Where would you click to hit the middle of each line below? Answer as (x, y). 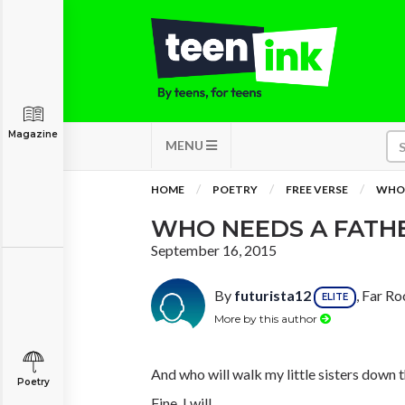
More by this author (267, 318)
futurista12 (273, 296)
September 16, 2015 (214, 250)
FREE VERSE (317, 189)
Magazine (33, 134)
